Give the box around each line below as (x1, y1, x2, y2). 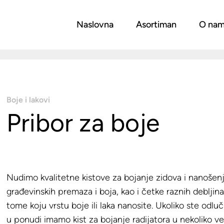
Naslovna (76, 19, 113, 30)
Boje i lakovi (6, 94, 50, 104)
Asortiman (136, 19, 176, 30)
